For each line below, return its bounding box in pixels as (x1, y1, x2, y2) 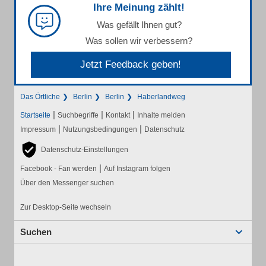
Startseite (20, 111, 50, 120)
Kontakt (106, 111, 130, 120)
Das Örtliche (20, 93, 60, 102)
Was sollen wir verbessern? (85, 36, 192, 46)
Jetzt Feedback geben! (80, 59, 182, 71)
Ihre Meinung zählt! (93, 2, 185, 14)
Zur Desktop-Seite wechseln (20, 203, 111, 212)
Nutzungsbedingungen (63, 125, 137, 134)
